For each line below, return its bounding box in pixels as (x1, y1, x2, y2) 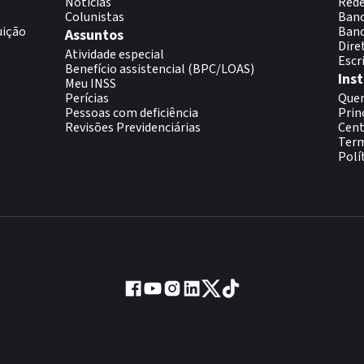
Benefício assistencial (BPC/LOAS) (65, 60, 254, 78)
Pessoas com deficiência (65, 104, 198, 122)
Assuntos (65, 25, 123, 45)
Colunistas (65, 8, 124, 26)
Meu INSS (65, 75, 116, 93)
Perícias (65, 89, 109, 107)
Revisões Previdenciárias (65, 119, 201, 136)
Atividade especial (65, 45, 164, 63)
